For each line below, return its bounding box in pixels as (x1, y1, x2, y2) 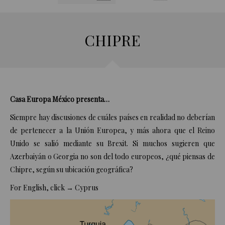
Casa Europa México (10, 94, 74, 104)
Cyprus (75, 183, 98, 193)
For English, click (10, 183, 66, 193)
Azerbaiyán (10, 152, 48, 162)
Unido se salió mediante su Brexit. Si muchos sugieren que (10, 139, 215, 149)
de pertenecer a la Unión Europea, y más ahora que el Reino (10, 126, 215, 136)
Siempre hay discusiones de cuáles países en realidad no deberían (10, 113, 215, 123)
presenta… (74, 94, 109, 104)
